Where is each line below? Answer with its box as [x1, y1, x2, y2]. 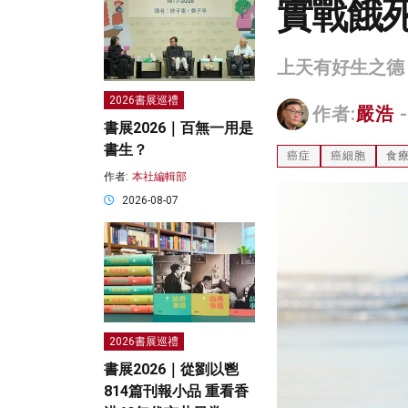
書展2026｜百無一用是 [104, 119, 253, 138]
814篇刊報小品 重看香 [104, 382, 249, 401]
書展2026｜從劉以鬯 [104, 361, 239, 379]
